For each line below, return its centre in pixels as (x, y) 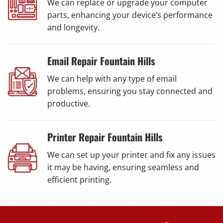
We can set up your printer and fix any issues (131, 155)
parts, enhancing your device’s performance (130, 15)
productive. (69, 103)
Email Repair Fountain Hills (101, 60)
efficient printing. (79, 179)
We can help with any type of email (112, 78)
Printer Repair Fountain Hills (105, 137)
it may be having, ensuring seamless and (123, 167)
